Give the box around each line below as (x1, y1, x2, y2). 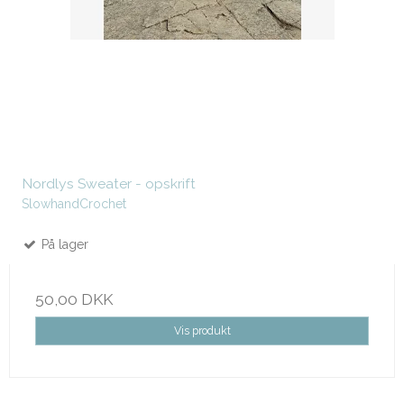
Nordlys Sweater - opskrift (22, 175, 196, 193)
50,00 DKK (35, 290, 113, 309)
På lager (38, 237, 88, 252)
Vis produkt (173, 324, 231, 338)
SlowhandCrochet (22, 197, 126, 212)
